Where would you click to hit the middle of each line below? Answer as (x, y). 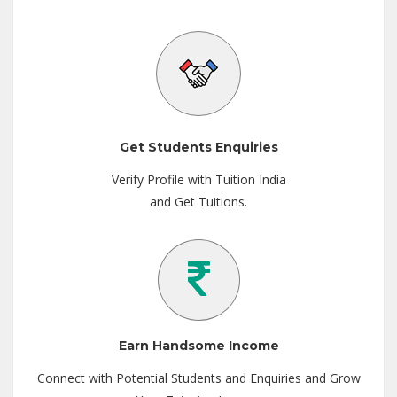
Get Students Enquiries (198, 147)
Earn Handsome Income (198, 345)
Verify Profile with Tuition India (198, 179)
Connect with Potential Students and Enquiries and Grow (198, 378)
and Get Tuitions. (198, 201)
